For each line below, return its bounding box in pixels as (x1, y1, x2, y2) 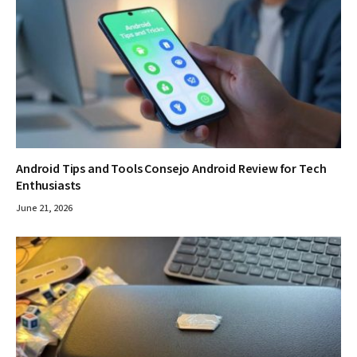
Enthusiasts (16, 176, 81, 194)
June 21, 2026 (16, 201, 73, 215)
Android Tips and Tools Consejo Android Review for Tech (16, 159, 327, 178)
